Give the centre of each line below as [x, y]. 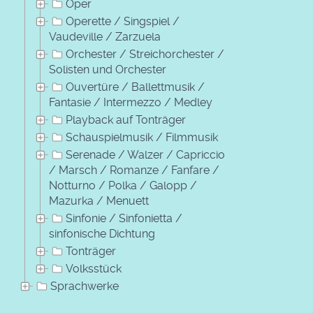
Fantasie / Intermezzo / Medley [131, 102]
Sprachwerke [85, 286]
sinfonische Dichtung [102, 234]
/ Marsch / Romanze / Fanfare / [134, 170]
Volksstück [94, 269]
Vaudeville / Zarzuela [105, 37]
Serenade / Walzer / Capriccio [145, 155]
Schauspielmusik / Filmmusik [142, 137]
